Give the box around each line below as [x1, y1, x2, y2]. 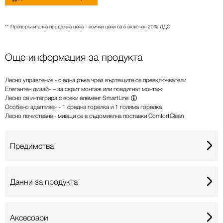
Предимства [10, 141, 54, 150]
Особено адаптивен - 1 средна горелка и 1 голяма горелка [5, 103, 162, 111]
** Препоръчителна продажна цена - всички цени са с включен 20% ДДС [5, 23, 170, 29]
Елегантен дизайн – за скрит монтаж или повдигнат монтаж [5, 85, 162, 93]
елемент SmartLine [80, 94, 128, 102]
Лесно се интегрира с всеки [5, 94, 80, 102]
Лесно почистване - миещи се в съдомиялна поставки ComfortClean [5, 112, 184, 119]
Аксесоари [10, 213, 48, 222]
